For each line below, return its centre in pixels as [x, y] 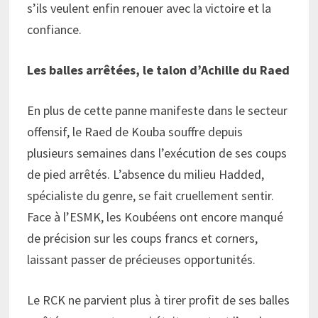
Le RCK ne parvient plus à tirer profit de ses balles [158, 300]
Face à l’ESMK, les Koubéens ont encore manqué [155, 216]
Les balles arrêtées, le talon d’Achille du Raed [158, 70]
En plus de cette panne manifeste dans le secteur [157, 110]
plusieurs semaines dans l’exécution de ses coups [157, 153]
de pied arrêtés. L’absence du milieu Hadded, [145, 174]
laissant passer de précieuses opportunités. [141, 259]
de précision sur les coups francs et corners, [142, 238]
